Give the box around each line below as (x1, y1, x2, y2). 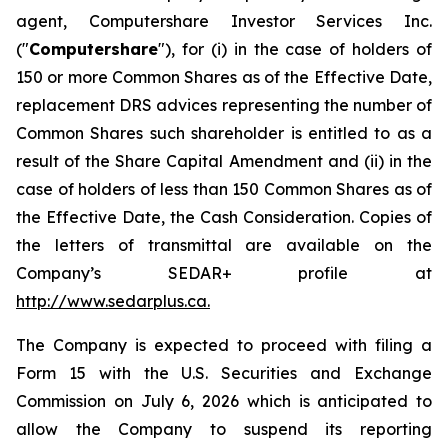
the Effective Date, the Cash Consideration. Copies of (16, 207, 432, 227)
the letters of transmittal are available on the (16, 235, 432, 255)
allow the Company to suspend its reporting (16, 419, 432, 439)
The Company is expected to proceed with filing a (16, 335, 432, 355)
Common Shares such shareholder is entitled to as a (16, 123, 432, 143)
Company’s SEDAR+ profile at (16, 263, 432, 283)
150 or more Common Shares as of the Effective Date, (16, 67, 432, 87)
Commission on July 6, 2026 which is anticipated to (16, 391, 432, 411)
